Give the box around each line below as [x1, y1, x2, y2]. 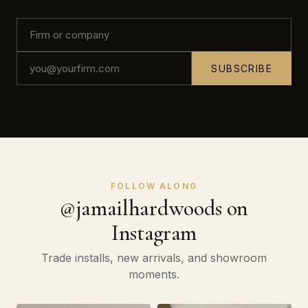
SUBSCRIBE [211, 63, 272, 74]
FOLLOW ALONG [111, 181, 197, 191]
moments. [129, 267, 179, 282]
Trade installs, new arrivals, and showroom [41, 251, 267, 265]
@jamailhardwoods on [60, 195, 248, 221]
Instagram [111, 219, 197, 246]
